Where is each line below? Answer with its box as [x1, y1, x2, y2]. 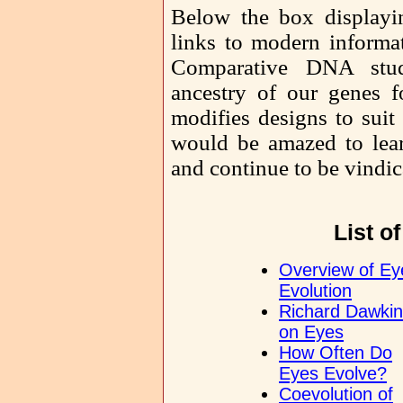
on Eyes [279, 322, 344, 342]
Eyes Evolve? [279, 363, 387, 383]
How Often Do [279, 343, 392, 363]
